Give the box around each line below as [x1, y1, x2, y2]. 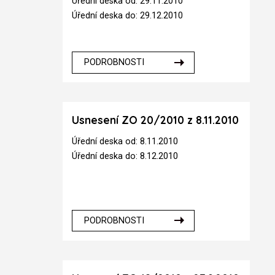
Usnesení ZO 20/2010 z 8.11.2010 [72, 114, 239, 127]
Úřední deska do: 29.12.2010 [72, 10, 184, 21]
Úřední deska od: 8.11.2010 [72, 136, 179, 147]
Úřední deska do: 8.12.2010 [72, 150, 179, 161]
